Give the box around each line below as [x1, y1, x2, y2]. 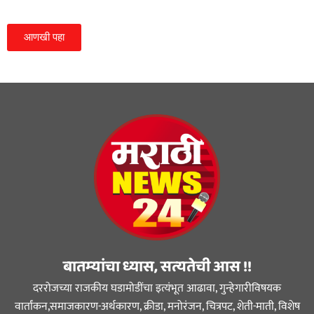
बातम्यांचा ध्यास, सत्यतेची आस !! [62, 254, 252, 280]
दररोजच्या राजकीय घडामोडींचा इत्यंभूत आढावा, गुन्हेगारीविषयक [33, 279, 281, 299]
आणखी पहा [24, 31, 64, 44]
